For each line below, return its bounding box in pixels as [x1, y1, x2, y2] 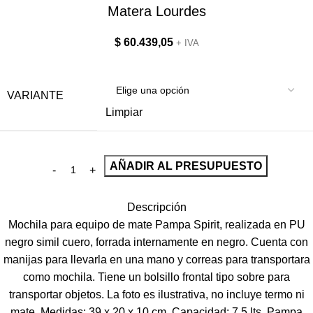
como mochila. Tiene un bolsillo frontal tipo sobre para [23, 271, 290, 283]
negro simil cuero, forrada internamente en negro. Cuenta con [5, 236, 308, 248]
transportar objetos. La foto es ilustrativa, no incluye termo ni [8, 289, 305, 300]
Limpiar [105, 106, 143, 118]
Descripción [126, 201, 187, 213]
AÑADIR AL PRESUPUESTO [110, 160, 262, 172]
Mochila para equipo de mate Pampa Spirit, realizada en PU [8, 219, 305, 231]
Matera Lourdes [107, 3, 206, 19]
